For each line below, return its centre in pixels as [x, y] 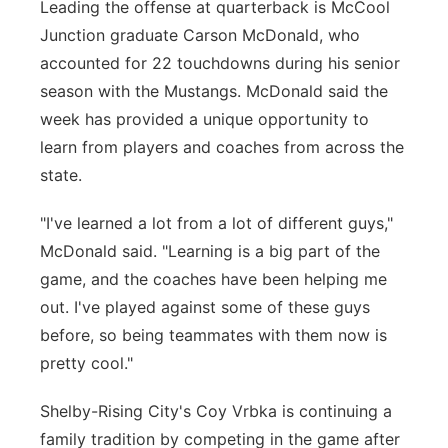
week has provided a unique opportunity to [204, 119]
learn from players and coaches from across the [222, 147]
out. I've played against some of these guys [205, 307]
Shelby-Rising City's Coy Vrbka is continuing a [216, 411]
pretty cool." [86, 363]
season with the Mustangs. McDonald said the [214, 91]
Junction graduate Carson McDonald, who [200, 35]
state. [61, 175]
